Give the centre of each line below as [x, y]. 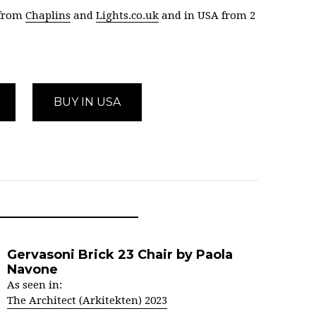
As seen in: [35, 285]
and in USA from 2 [207, 16]
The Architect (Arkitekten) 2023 [87, 300]
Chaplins [48, 16]
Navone [32, 269]
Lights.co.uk [127, 16]
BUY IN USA [87, 102]
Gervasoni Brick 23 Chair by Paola [120, 255]
